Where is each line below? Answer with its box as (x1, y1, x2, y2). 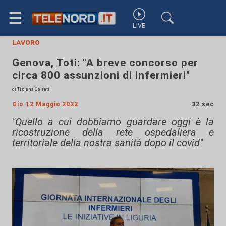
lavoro (12, 37, 40, 47)
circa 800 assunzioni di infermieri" (12, 69, 190, 81)
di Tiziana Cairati (12, 86, 49, 92)
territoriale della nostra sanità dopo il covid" (12, 137, 203, 149)
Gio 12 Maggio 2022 (12, 101, 79, 108)
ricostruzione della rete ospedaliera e (12, 126, 214, 138)
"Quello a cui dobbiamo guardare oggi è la (12, 116, 214, 128)
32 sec (192, 101, 214, 108)
